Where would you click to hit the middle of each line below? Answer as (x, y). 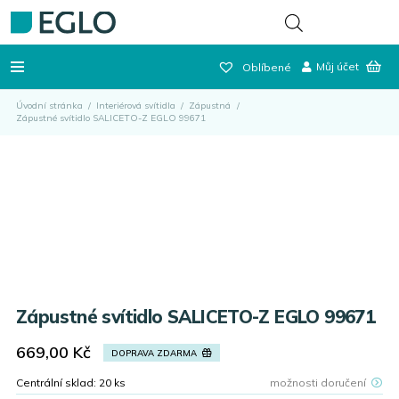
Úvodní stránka (49, 106)
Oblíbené (267, 68)
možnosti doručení (318, 382)
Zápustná (210, 106)
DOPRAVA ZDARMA (154, 352)
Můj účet (338, 66)
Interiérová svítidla (136, 106)
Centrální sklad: (57, 382)
